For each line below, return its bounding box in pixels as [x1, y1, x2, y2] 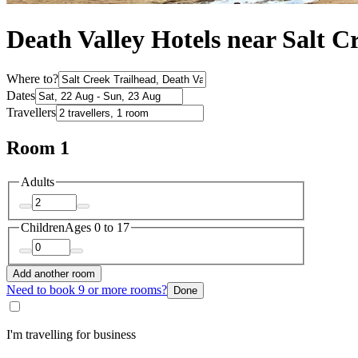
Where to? [6, 72, 58, 86]
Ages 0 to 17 [65, 220, 129, 234]
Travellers [6, 105, 56, 120]
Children [21, 220, 65, 234]
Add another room [13, 268, 95, 280]
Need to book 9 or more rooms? [6, 283, 167, 297]
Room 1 [6, 137, 70, 159]
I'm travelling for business [6, 328, 136, 342]
